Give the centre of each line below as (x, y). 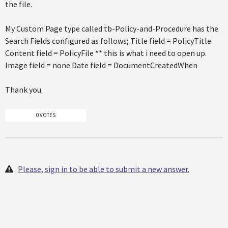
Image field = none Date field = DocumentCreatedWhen (101, 65)
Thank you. (24, 90)
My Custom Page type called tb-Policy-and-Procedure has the (112, 29)
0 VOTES (46, 115)
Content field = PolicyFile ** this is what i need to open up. (106, 53)
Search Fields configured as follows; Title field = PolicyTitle (108, 41)
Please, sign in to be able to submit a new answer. (104, 169)
